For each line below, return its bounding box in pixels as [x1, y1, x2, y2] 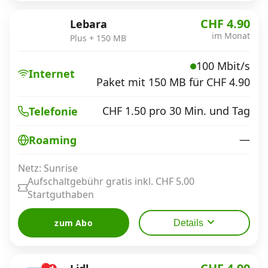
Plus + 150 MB [70, 32, 126, 44]
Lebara [70, 16, 107, 31]
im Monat [212, 29, 250, 41]
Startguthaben [28, 188, 94, 201]
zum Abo [54, 217, 93, 229]
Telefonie [29, 103, 78, 118]
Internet [29, 66, 75, 81]
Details [173, 218, 203, 228]
